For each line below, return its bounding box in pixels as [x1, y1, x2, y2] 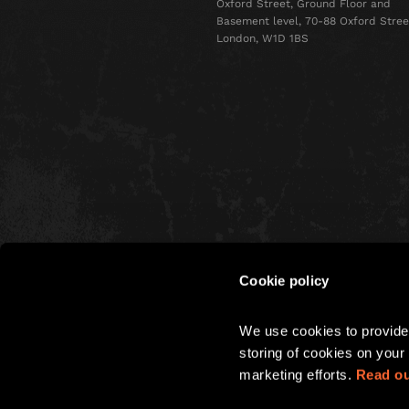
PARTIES [72, 329, 118, 343]
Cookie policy [239, 272, 330, 288]
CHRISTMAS [63, 316, 127, 330]
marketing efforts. [239, 366, 356, 383]
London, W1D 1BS [216, 32, 309, 45]
